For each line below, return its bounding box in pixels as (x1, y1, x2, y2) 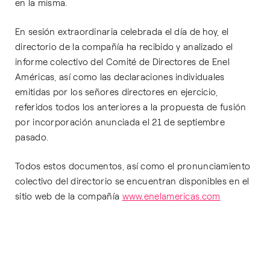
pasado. (15, 132, 49, 143)
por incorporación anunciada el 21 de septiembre (15, 117, 225, 128)
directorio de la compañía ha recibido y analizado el (15, 42, 233, 52)
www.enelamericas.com (122, 191, 221, 202)
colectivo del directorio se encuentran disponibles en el (15, 176, 250, 187)
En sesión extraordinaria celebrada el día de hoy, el (15, 27, 229, 37)
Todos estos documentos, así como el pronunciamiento (15, 161, 251, 172)
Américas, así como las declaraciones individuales (15, 72, 225, 83)
